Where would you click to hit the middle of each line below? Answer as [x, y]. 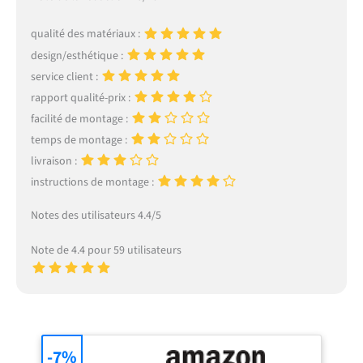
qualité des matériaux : [86, 34]
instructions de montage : [93, 183]
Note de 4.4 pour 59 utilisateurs [106, 251]
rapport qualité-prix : [81, 98]
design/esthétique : [78, 56]
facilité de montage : [80, 119]
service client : [65, 77]
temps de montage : [80, 140]
